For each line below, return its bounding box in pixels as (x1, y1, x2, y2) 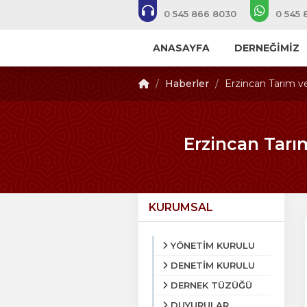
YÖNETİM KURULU (171, 240, 255, 251)
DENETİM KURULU (171, 260, 255, 271)
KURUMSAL (149, 201, 213, 214)
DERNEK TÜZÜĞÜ (171, 280, 252, 291)
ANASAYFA (152, 42, 210, 54)
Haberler (165, 77, 209, 90)
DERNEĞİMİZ (234, 42, 299, 54)
